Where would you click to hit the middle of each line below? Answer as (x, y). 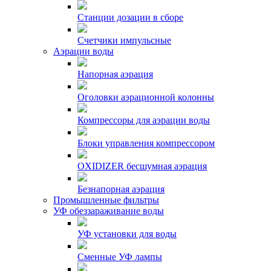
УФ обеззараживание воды (109, 211)
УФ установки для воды (127, 234)
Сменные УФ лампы (120, 257)
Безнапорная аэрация (121, 189)
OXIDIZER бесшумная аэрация (142, 166)
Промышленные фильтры (106, 200)
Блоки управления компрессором (146, 143)
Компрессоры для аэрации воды (144, 120)
